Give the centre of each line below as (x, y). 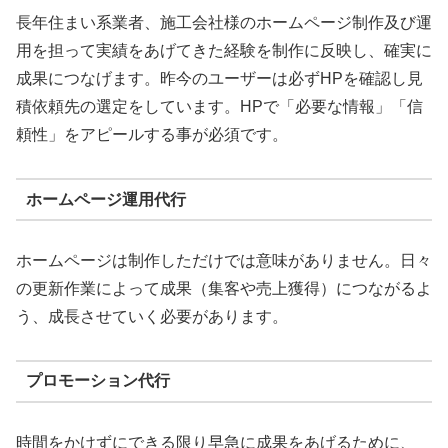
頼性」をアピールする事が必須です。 (152, 135)
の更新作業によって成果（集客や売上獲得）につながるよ (224, 289)
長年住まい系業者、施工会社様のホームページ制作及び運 (224, 23)
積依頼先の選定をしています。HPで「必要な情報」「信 (219, 107)
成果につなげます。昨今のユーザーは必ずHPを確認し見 (219, 79)
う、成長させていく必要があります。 (152, 317)
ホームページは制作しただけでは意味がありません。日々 (224, 261)
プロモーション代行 (97, 381)
